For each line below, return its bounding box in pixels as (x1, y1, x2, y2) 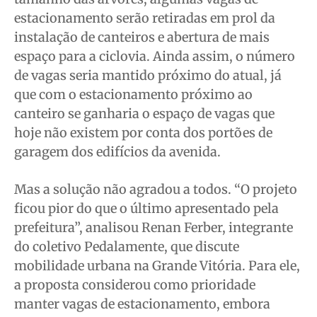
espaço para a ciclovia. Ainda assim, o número (14, 47, 295, 64)
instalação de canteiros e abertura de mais (14, 28, 270, 45)
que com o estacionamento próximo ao (14, 86, 253, 103)
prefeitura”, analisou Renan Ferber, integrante (14, 219, 293, 236)
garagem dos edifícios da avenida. (14, 143, 221, 160)
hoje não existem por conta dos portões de (14, 124, 272, 141)
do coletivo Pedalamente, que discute (14, 238, 239, 255)
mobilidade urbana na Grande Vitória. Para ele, (14, 257, 300, 274)
